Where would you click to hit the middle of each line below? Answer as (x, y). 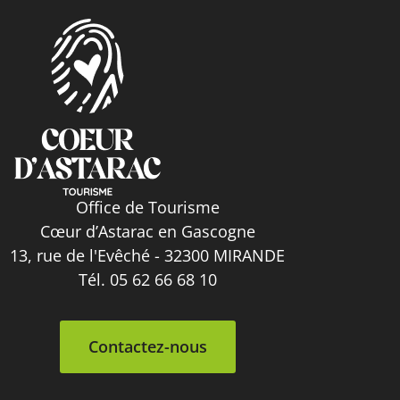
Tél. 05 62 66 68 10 (147, 279)
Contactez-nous (147, 346)
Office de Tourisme (147, 207)
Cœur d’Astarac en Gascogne (147, 231)
